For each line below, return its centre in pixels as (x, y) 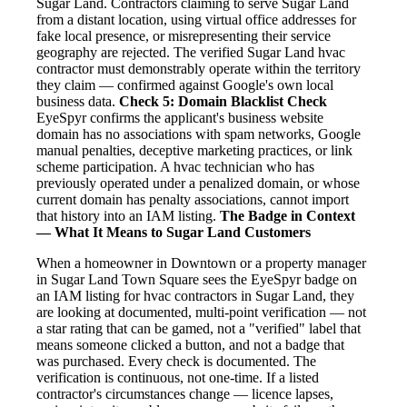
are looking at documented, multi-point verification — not (201, 313)
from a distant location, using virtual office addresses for (196, 20)
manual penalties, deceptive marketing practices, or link (194, 151)
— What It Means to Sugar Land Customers (174, 233)
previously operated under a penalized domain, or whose (198, 184)
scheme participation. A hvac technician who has (175, 167)
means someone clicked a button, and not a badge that (190, 345)
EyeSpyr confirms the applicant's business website (180, 118)
